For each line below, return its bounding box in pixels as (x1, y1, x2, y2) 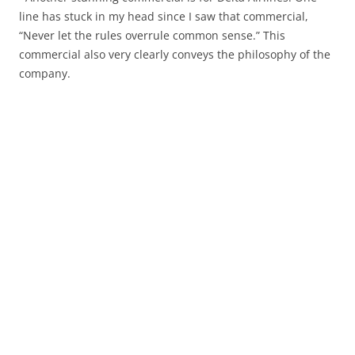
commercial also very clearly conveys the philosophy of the (19, 46, 330, 62)
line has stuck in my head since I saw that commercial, (19, 8, 308, 24)
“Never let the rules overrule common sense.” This (19, 27, 285, 43)
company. (19, 65, 71, 81)
